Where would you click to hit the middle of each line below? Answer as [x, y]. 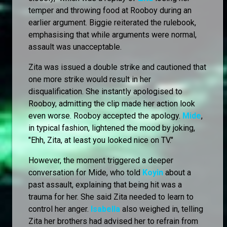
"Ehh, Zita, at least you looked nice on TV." [101, 140]
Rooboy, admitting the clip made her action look [112, 103]
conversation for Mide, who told [85, 172]
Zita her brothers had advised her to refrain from [113, 221]
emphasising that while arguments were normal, [112, 34]
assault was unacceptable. [75, 47]
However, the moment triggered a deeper [101, 160]
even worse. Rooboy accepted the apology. [105, 116]
